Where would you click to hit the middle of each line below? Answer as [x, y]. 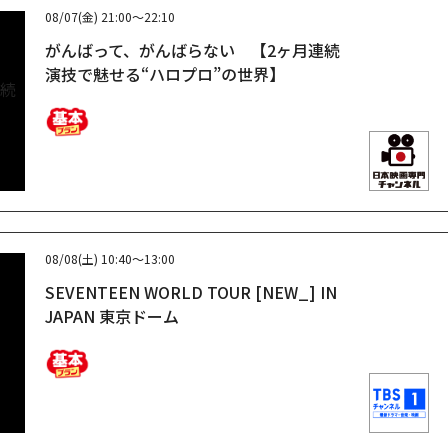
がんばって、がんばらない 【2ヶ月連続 [192, 49]
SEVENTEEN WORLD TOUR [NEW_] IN [191, 291]
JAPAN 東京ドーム [112, 315]
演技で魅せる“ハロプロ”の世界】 [165, 73]
